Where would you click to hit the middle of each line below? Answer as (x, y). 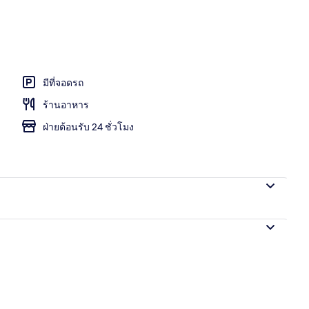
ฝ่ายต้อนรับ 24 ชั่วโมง (88, 127)
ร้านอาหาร (66, 104)
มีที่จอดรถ (63, 82)
